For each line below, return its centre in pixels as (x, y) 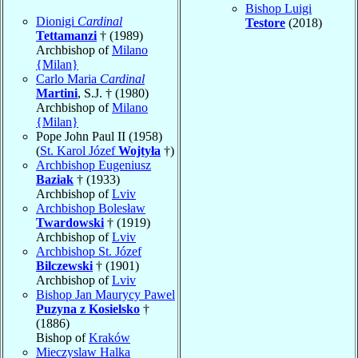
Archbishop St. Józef (89, 251)
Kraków (109, 337)
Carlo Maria (68, 78)
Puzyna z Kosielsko (88, 308)
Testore (265, 22)
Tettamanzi (66, 35)
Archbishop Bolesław (91, 208)
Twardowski (70, 222)
